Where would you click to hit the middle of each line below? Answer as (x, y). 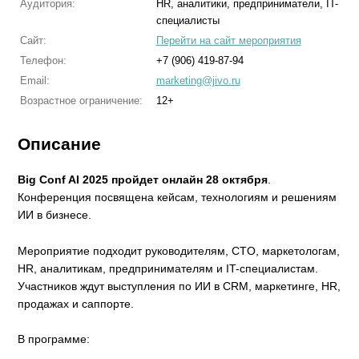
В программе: (54, 339)
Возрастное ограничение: (81, 101)
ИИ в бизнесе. (55, 215)
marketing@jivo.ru (198, 81)
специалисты (188, 20)
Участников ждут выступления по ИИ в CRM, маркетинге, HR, (179, 286)
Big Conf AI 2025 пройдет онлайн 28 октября (143, 180)
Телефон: (43, 61)
